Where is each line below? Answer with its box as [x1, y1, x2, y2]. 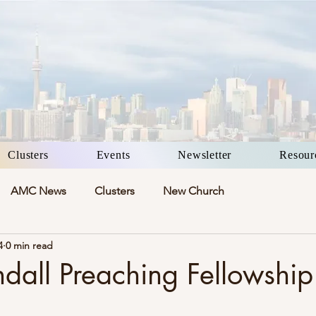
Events [96, 149, 130, 161]
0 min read [6, 238, 53, 252]
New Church [163, 184, 224, 197]
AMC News [11, 184, 66, 197]
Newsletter [178, 149, 232, 161]
